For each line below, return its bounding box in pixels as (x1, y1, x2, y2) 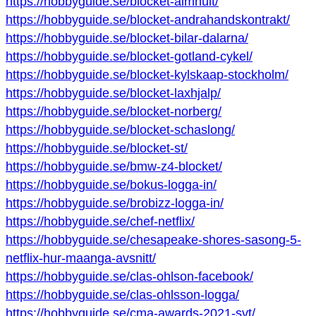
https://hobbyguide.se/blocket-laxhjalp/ (6, 86, 221, 101)
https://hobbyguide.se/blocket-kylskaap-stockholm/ (6, 68, 288, 83)
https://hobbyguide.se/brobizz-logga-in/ (6, 196, 224, 211)
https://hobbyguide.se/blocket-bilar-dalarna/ (6, 31, 248, 46)
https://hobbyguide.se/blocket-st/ (6, 141, 188, 156)
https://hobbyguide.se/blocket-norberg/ (6, 104, 221, 119)
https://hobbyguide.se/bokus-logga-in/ (6, 178, 217, 193)
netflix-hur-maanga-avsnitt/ (6, 251, 156, 266)
